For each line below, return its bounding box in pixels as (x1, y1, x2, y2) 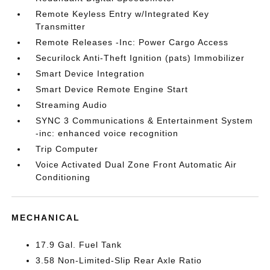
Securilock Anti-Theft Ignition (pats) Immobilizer (36, 53, 245, 63)
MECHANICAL (11, 213, 81, 223)
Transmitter (36, 22, 86, 32)
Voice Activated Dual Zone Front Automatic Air (36, 160, 237, 170)
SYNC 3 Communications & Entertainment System (36, 116, 254, 126)
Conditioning (36, 172, 91, 183)
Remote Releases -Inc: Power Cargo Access (36, 37, 229, 48)
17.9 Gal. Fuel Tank (36, 240, 122, 250)
